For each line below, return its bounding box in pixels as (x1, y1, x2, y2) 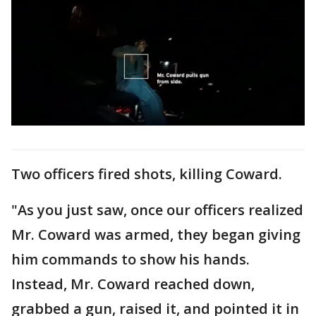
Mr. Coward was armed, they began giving (11, 224, 300, 244)
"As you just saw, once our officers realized (11, 200, 303, 219)
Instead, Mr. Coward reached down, (11, 274, 255, 293)
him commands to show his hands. (11, 249, 250, 269)
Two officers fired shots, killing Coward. (11, 164, 282, 183)
